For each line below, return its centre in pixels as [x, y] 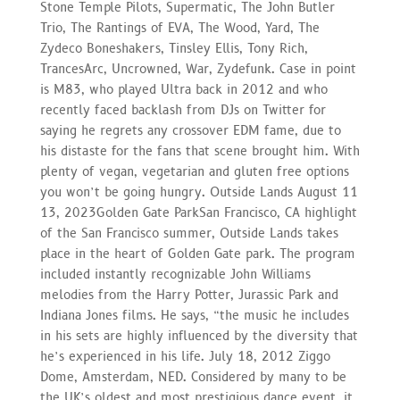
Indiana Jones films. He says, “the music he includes [194, 315]
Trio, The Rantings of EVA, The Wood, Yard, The [179, 28]
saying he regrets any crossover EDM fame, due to [190, 130]
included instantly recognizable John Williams [175, 274]
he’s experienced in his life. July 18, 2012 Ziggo [185, 356]
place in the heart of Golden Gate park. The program [197, 254]
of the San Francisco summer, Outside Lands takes [189, 233]
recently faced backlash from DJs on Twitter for [183, 110]
